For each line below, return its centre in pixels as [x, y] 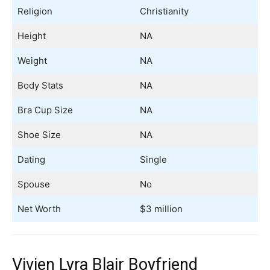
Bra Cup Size [45, 110]
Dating [31, 160]
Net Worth [39, 209]
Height [31, 36]
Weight [32, 61]
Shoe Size [39, 135]
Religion [35, 11]
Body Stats [40, 86]
